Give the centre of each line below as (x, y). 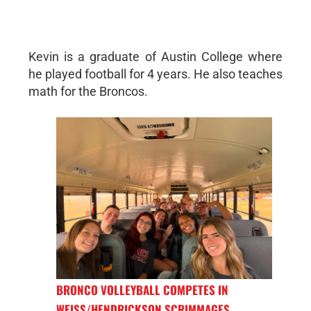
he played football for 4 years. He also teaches (155, 74)
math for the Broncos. (88, 91)
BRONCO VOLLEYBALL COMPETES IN (142, 290)
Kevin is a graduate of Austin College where (155, 56)
